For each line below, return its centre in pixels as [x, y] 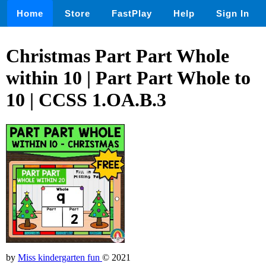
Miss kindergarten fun [60, 257]
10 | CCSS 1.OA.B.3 [86, 100]
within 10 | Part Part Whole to [128, 78]
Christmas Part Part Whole [118, 56]
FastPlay [132, 13]
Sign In [233, 13]
